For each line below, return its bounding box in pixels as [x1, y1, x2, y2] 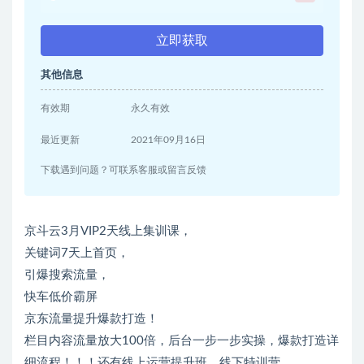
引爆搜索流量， [24, 269, 110, 282]
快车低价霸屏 [24, 291, 97, 304]
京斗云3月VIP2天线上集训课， [24, 225, 192, 238]
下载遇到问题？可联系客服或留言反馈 [41, 165, 206, 175]
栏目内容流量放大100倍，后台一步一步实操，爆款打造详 [24, 335, 339, 348]
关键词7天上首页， [24, 247, 129, 260]
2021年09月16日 [131, 135, 206, 145]
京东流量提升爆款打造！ [24, 313, 158, 326]
